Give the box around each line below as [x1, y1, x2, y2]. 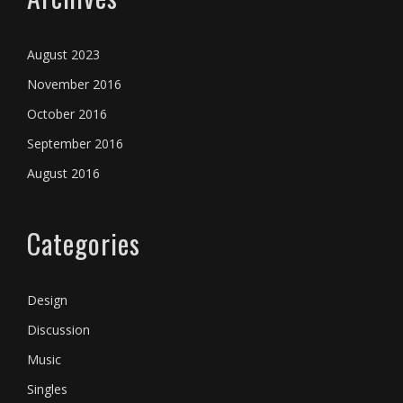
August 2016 [27, 164, 100, 182]
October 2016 [27, 104, 107, 122]
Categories [27, 222, 140, 264]
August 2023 [27, 45, 100, 63]
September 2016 [27, 134, 123, 152]
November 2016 [27, 75, 121, 93]
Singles [27, 381, 67, 399]
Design [27, 291, 67, 309]
